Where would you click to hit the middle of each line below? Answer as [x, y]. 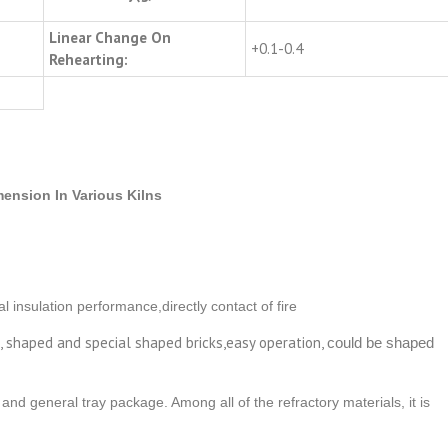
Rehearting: [88, 59]
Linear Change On [110, 37]
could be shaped [380, 343]
